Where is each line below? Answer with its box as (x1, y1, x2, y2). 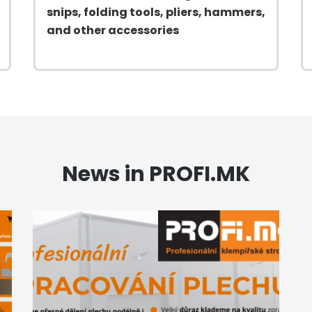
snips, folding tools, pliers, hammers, (47, 3, 265, 20)
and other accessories (47, 22, 179, 38)
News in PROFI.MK (62, 159, 250, 189)
